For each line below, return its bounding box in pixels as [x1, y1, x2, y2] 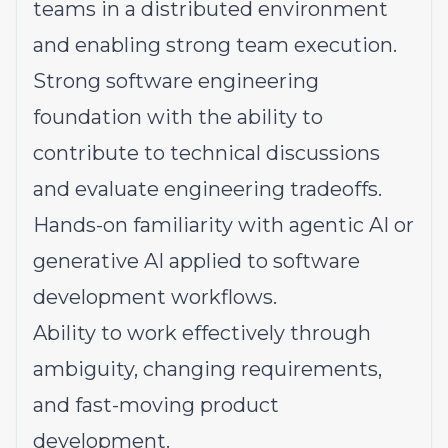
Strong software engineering [33, 69, 319, 93]
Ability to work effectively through [33, 321, 371, 345]
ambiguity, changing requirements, [33, 357, 382, 381]
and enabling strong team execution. [33, 33, 397, 57]
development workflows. [33, 285, 277, 309]
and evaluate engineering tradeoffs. [33, 177, 382, 201]
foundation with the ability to [33, 105, 323, 129]
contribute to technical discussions [33, 141, 380, 165]
